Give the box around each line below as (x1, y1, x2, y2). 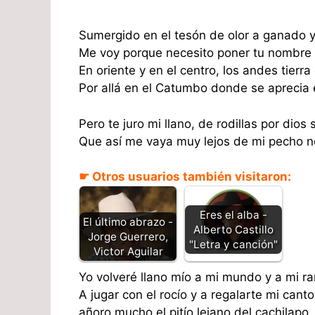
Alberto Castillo (193, 223, 274, 237)
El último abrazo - (83, 215, 173, 229)
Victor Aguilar (93, 245, 163, 258)
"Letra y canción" (189, 238, 278, 252)
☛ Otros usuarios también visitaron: (79, 169, 291, 184)
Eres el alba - (200, 208, 267, 222)
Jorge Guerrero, (88, 230, 168, 243)
